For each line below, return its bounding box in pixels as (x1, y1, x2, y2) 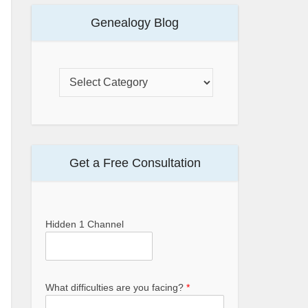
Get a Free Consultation (69, 156, 201, 170)
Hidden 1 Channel (45, 219, 124, 230)
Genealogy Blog (91, 16, 179, 30)
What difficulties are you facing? (45, 282, 186, 293)
